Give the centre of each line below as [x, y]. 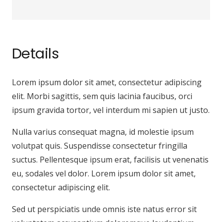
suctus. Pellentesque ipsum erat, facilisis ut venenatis [110, 160]
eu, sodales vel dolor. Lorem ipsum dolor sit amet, [104, 174]
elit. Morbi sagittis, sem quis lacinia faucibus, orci [102, 96]
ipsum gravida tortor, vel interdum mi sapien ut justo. [111, 110]
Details [35, 54]
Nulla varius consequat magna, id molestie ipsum [103, 132]
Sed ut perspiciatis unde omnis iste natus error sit [104, 209]
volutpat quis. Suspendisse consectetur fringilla [100, 146]
